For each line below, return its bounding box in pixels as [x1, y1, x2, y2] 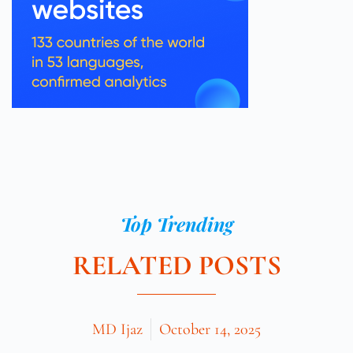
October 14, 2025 [159, 319, 261, 339]
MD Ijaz [92, 319, 143, 339]
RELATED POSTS [72, 248, 281, 282]
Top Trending [120, 210, 233, 236]
